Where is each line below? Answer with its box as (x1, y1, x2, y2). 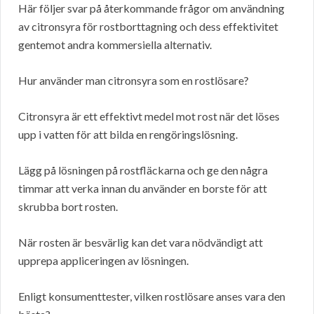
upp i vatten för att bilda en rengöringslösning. (18, 127, 238, 141)
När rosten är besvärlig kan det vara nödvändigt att (18, 235, 263, 249)
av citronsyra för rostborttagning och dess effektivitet (18, 19, 278, 33)
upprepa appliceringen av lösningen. (18, 253, 189, 267)
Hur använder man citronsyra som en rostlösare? (18, 73, 249, 87)
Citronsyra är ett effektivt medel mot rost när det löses (18, 109, 280, 123)
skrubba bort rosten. (18, 199, 118, 213)
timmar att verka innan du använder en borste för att (18, 181, 267, 195)
